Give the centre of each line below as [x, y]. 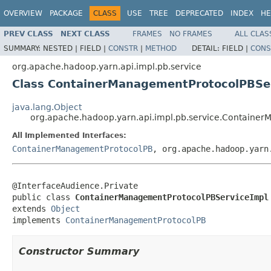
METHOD [161, 48]
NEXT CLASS [85, 34]
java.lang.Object [47, 107]
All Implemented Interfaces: [69, 135]
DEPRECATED [199, 13]
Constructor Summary [79, 251]
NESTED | [61, 48]
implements [39, 220]
